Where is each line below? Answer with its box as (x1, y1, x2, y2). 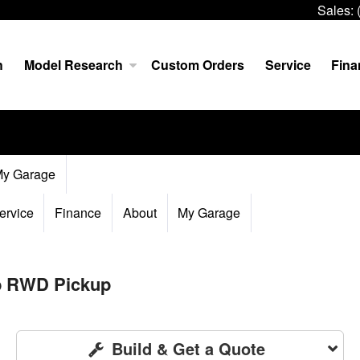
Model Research (23, 55, 123, 74)
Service (264, 55, 311, 74)
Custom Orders (151, 55, 245, 74)
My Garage (178, 203, 241, 222)
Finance (55, 203, 102, 222)
